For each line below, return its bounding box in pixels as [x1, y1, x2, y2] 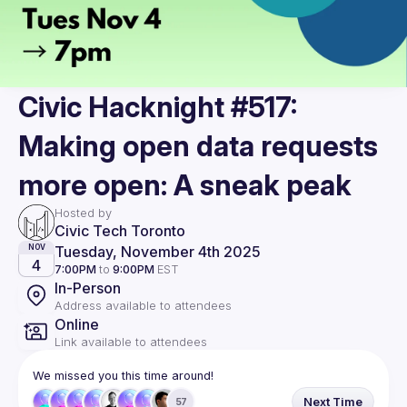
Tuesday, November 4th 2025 [55, 242, 261, 261]
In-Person [55, 278, 121, 297]
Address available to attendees [55, 298, 232, 313]
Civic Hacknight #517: [18, 90, 297, 124]
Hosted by [55, 205, 112, 220]
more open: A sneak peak [18, 168, 352, 202]
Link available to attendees [55, 334, 207, 349]
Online [55, 314, 99, 333]
